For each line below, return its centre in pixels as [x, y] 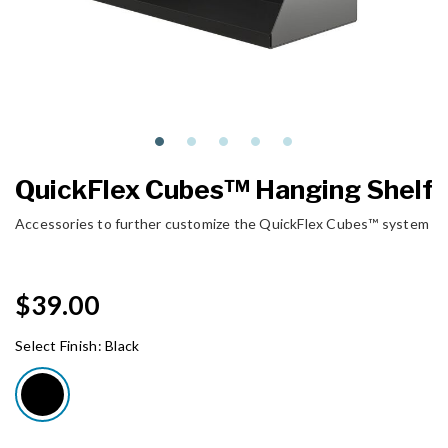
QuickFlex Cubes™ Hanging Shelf [224, 189]
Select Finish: [60, 345]
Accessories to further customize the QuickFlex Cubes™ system [222, 223]
